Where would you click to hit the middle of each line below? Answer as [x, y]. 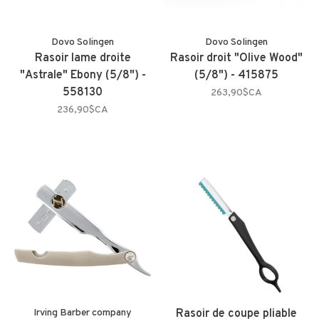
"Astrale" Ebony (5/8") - [83, 76]
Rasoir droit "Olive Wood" [236, 59]
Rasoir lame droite [83, 59]
